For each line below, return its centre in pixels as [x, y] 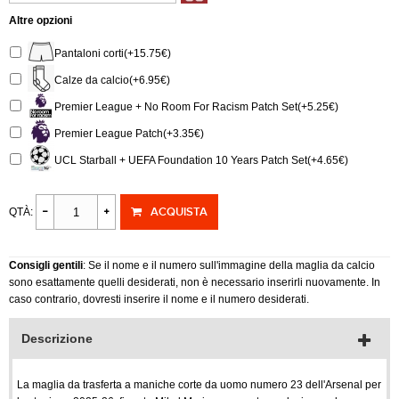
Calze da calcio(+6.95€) [112, 80]
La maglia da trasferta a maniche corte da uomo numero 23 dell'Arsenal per [199, 385]
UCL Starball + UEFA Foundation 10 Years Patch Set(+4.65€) [201, 160]
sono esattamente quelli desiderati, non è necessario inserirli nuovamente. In [195, 282]
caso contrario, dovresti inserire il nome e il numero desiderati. [159, 299]
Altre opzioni [41, 20]
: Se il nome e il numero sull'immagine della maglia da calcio [229, 265]
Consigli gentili [46, 265]
